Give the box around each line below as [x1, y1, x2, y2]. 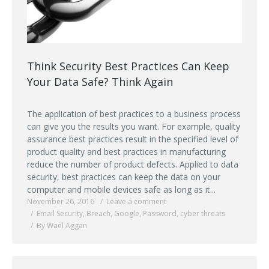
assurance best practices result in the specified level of [27, 133, 238, 145]
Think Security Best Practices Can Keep [27, 58, 229, 73]
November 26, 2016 [27, 196, 94, 207]
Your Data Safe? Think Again [27, 74, 173, 89]
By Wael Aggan [37, 220, 87, 231]
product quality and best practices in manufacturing [27, 145, 226, 157]
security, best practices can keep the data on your [27, 171, 220, 183]
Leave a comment [106, 196, 166, 207]
